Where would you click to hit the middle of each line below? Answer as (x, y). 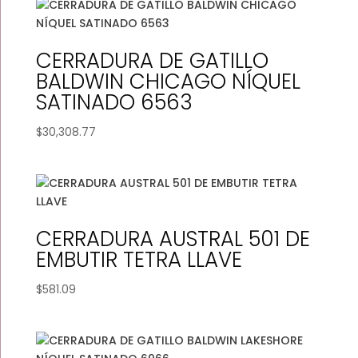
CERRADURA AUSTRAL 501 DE (173, 239)
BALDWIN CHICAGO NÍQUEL (168, 82)
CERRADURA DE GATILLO (152, 61)
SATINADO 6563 (114, 102)
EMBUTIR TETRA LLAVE (139, 260)
